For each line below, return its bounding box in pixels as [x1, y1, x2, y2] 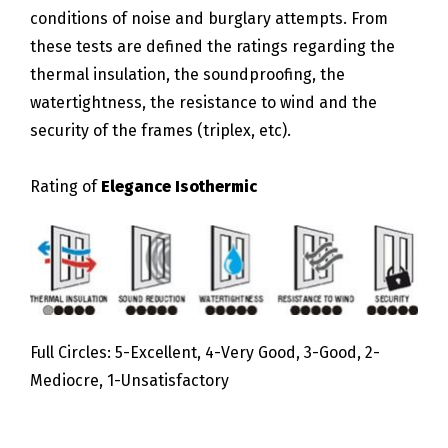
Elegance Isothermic [101, 176, 257, 196]
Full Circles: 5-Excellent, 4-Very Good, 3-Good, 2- [30, 343, 380, 363]
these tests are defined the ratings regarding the [30, 36, 395, 56]
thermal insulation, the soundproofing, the [30, 64, 345, 84]
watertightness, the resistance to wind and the [30, 92, 377, 112]
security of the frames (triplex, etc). [30, 120, 291, 140]
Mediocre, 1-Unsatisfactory [30, 371, 229, 391]
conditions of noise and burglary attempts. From [30, 8, 388, 28]
